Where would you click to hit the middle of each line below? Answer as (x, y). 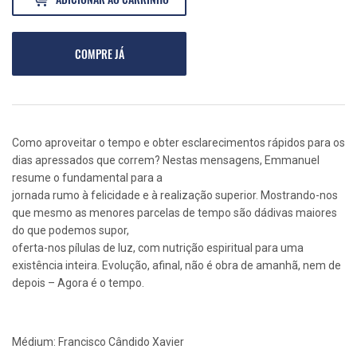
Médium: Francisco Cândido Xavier (98, 342)
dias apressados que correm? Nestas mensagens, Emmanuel (166, 161)
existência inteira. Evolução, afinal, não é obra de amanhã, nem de (177, 266)
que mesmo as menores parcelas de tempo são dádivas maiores (175, 213)
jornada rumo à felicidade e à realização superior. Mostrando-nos (175, 196)
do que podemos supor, (71, 231)
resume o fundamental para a (87, 178)
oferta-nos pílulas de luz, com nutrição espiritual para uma (158, 248)
